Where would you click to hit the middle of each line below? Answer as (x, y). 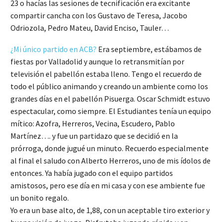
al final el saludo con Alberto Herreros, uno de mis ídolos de (111, 160)
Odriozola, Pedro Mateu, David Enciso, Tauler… (90, 28)
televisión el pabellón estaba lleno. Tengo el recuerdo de (106, 74)
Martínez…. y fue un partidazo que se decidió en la (94, 136)
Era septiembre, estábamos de (149, 49)
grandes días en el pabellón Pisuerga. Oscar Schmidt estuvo (110, 98)
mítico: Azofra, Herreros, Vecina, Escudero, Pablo (93, 123)
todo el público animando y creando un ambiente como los (109, 86)
